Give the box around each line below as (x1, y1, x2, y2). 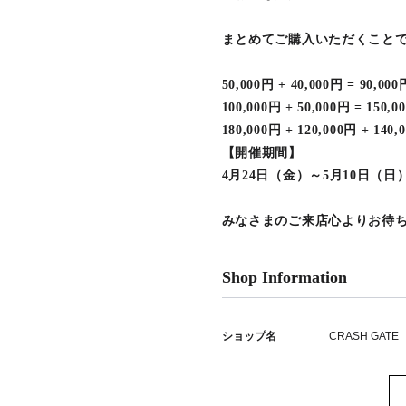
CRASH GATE (328, 329, 399, 343)
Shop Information (221, 267, 347, 286)
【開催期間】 (221, 145, 302, 159)
